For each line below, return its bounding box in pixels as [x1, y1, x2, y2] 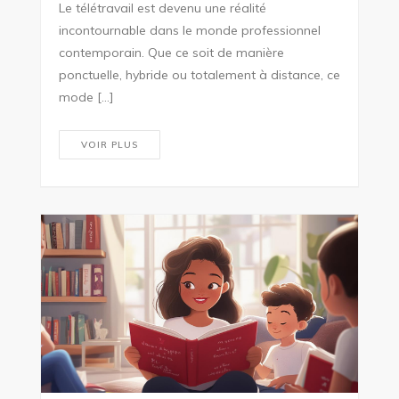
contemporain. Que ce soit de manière [58, 44, 284, 61]
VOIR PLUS [80, 138, 138, 151]
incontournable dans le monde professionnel [58, 21, 321, 38]
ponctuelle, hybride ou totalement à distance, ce [58, 66, 340, 83]
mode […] [58, 88, 114, 105]
